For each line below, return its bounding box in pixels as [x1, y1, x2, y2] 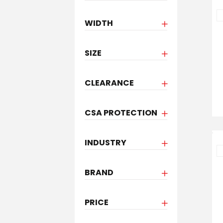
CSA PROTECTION [84, 107, 157, 118]
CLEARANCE [84, 77, 134, 89]
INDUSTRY [84, 137, 126, 148]
